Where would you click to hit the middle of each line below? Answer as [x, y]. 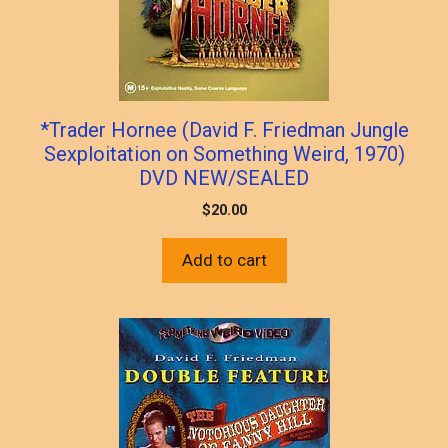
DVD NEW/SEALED [224, 177]
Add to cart [224, 259]
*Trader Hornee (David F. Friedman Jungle [224, 129]
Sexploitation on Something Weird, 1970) [224, 153]
